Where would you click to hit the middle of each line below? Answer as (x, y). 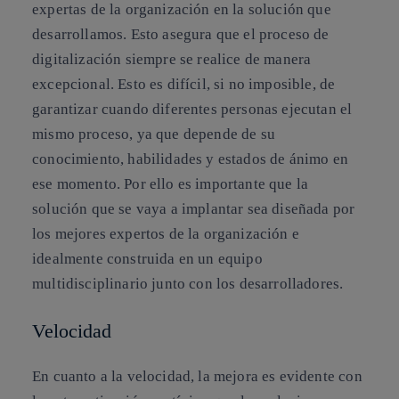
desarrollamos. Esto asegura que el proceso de (181, 35)
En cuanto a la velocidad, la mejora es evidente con (197, 377)
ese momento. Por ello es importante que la (171, 184)
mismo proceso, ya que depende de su (154, 134)
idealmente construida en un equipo (147, 259)
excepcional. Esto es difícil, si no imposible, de (184, 85)
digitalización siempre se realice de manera (172, 60)
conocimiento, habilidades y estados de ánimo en (190, 159)
